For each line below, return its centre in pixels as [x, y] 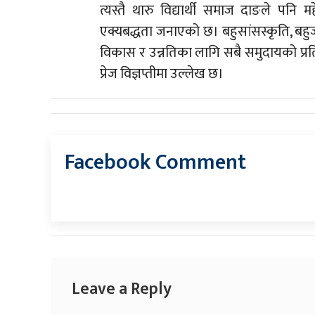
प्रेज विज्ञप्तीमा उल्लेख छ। [162, 74]
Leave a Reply [122, 289]
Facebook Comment [155, 162]
